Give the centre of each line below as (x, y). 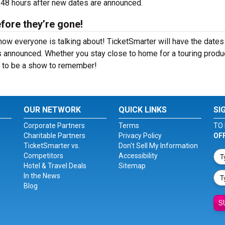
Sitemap (132, 166)
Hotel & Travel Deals (55, 166)
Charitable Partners (55, 136)
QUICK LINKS (142, 110)
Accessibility (138, 156)
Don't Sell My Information (158, 146)
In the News (42, 176)
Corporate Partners (54, 126)
